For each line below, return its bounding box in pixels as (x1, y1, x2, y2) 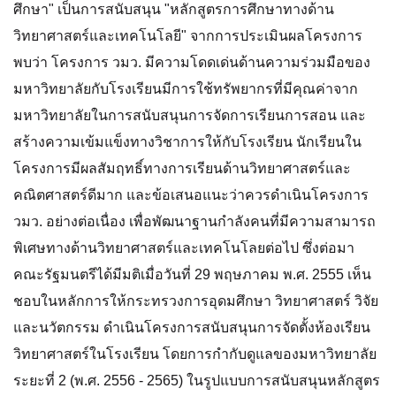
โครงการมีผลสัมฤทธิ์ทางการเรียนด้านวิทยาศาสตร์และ (13, 161, 351, 176)
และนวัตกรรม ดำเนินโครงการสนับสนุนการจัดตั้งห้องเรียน (13, 320, 370, 335)
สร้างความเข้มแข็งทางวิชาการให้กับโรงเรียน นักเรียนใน (13, 134, 362, 149)
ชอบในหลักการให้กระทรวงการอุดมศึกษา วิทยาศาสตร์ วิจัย (13, 293, 378, 308)
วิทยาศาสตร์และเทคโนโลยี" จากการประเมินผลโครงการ (13, 28, 362, 43)
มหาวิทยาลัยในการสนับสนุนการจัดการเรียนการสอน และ (13, 108, 366, 123)
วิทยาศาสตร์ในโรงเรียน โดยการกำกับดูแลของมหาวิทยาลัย (13, 346, 377, 362)
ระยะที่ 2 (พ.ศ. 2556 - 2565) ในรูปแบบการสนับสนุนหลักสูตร (13, 373, 380, 388)
